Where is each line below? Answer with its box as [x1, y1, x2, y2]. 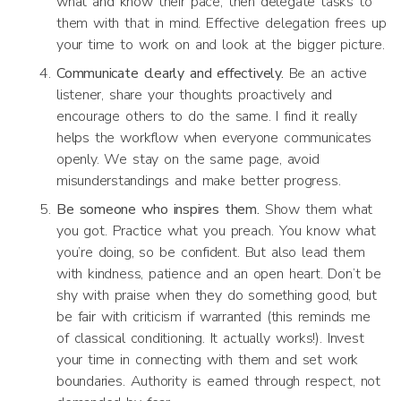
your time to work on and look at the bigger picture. [56, 35, 385, 55]
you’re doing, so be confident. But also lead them [56, 243, 365, 262]
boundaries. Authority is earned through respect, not [56, 371, 380, 391]
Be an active [283, 64, 367, 83]
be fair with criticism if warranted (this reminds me [56, 307, 371, 327]
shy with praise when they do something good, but [56, 286, 377, 305]
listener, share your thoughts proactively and [56, 85, 333, 105]
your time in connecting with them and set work [56, 350, 359, 370]
